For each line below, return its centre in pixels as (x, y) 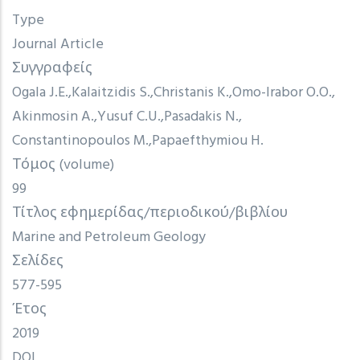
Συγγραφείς (52, 68)
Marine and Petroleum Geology (109, 237)
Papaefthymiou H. (208, 141)
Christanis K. (191, 92)
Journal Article (58, 44)
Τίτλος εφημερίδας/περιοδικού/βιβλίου (150, 213)
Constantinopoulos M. (80, 141)
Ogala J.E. (40, 92)
